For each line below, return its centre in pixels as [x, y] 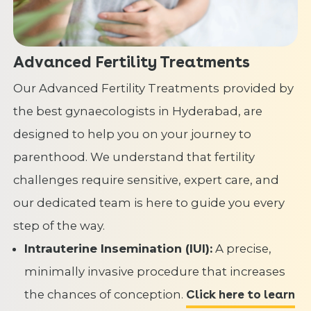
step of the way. [59, 226]
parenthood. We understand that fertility [134, 157]
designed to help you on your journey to [132, 134]
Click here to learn [241, 295]
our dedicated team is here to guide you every [149, 203]
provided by [258, 89]
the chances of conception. [106, 295]
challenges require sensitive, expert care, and [146, 180]
